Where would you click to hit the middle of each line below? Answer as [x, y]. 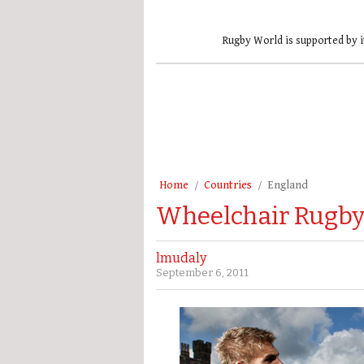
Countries [228, 185]
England [288, 185]
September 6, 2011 [202, 272]
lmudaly [181, 258]
